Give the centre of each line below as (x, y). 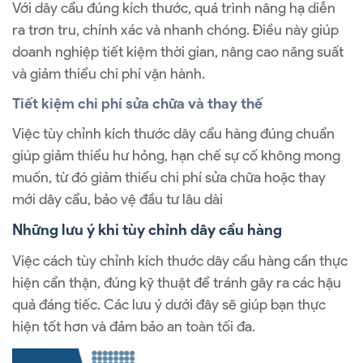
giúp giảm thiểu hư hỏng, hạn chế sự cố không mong (176, 156)
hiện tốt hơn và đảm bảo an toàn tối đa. (134, 326)
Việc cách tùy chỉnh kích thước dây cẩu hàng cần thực (180, 261)
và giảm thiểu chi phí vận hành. (109, 73)
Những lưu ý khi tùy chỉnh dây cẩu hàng (147, 230)
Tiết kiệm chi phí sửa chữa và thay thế (137, 104)
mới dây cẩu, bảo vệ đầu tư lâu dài (117, 200)
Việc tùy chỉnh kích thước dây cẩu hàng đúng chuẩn (173, 134)
